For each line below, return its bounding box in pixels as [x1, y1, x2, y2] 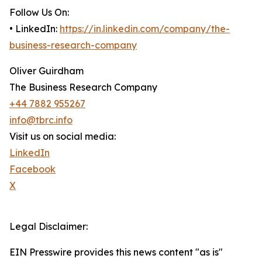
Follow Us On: [9, 6, 69, 19]
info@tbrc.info [9, 114, 73, 126]
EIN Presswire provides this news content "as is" [9, 246, 223, 258]
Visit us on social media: [9, 130, 116, 143]
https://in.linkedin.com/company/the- [60, 23, 230, 35]
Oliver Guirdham [9, 65, 84, 77]
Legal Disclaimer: [9, 220, 88, 233]
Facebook [9, 163, 56, 175]
